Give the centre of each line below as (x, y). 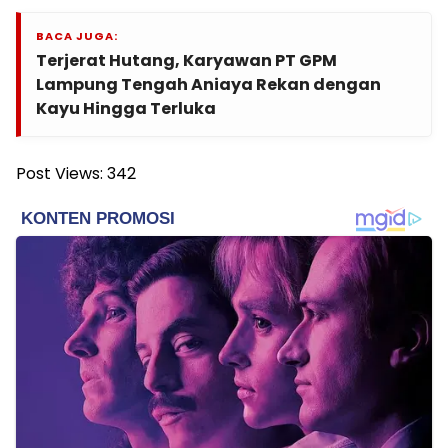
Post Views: (59, 174)
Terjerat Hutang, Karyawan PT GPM (186, 61)
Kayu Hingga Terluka (126, 109)
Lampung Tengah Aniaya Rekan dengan (208, 85)
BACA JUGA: (77, 36)
